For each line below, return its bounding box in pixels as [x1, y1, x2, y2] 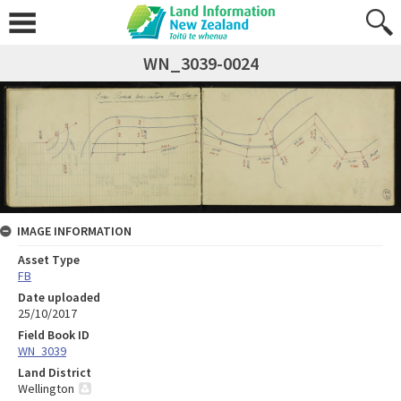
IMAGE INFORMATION [17, 222, 132, 239]
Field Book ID [18, 326, 90, 343]
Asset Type [18, 251, 80, 268]
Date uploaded [18, 288, 100, 305]
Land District [18, 363, 91, 380]
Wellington [18, 380, 74, 397]
